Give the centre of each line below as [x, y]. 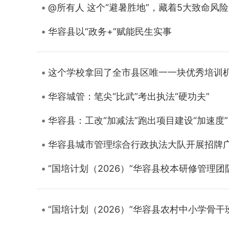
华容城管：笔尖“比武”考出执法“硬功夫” [129, 96]
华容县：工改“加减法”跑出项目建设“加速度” [138, 120]
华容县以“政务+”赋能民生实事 [110, 31]
